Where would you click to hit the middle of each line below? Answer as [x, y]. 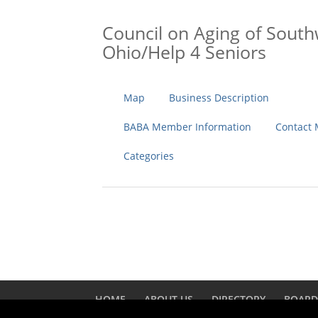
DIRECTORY [239, 299]
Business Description [219, 98]
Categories [149, 156]
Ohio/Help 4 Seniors [185, 52]
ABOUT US [169, 299]
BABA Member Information [188, 127]
